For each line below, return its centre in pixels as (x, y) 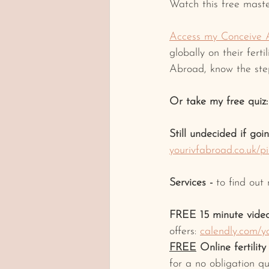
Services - (191, 183)
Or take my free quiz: (219, 101)
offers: (185, 231)
